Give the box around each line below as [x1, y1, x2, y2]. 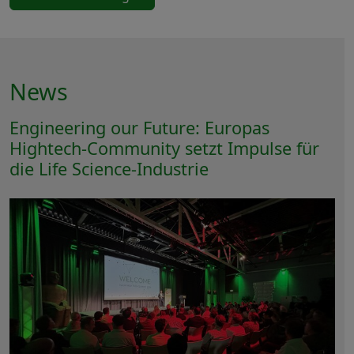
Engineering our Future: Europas [9, 116, 269, 140]
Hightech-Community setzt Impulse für [9, 137, 319, 160]
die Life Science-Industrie [9, 157, 209, 181]
